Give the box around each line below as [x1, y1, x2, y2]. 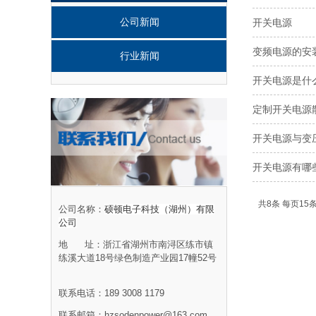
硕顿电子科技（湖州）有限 [104, 204, 214, 214]
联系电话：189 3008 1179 [59, 288, 164, 298]
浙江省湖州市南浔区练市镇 [103, 239, 213, 250]
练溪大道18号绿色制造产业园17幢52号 [59, 253, 219, 263]
